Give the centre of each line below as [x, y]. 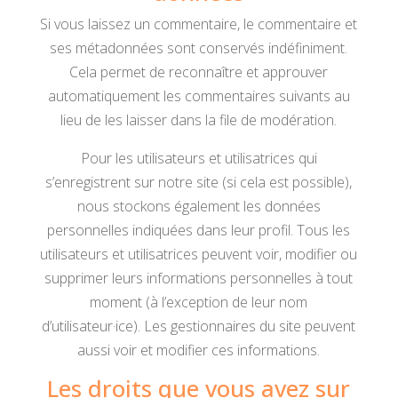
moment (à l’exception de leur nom [199, 302]
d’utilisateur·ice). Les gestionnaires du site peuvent [199, 326]
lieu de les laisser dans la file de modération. [199, 120]
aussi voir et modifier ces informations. [199, 350]
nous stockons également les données [199, 206]
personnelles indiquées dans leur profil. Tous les [199, 230]
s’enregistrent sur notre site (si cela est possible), [199, 182]
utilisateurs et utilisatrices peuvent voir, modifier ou [199, 254]
